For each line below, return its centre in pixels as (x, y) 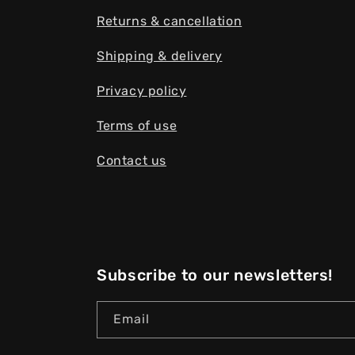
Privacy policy (142, 91)
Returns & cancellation (170, 21)
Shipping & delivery (160, 56)
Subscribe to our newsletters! (215, 275)
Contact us (132, 160)
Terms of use (137, 126)
